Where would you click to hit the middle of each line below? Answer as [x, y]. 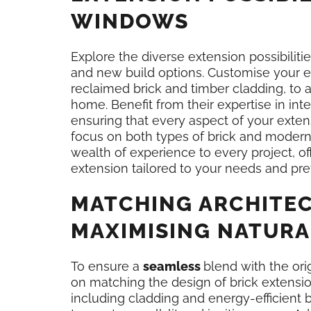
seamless [173, 266]
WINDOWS [130, 21]
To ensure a [107, 266]
